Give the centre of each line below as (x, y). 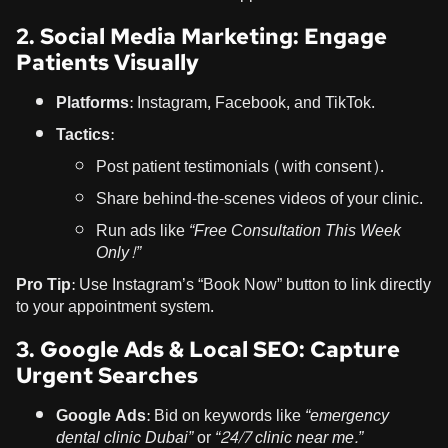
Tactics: (85, 134)
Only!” (118, 252)
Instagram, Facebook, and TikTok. (254, 102)
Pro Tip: (45, 284)
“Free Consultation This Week (295, 230)
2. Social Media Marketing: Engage (201, 36)
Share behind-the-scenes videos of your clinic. (259, 198)
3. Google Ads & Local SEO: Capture (208, 349)
